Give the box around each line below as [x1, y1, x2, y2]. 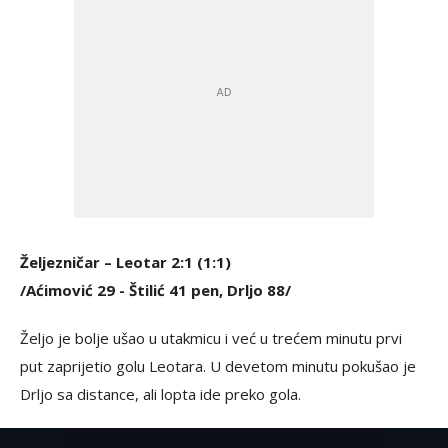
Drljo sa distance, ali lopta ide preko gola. [20, 384, 301, 404]
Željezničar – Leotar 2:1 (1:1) [20, 252, 235, 272]
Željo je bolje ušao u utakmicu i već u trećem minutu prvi [20, 328, 402, 348]
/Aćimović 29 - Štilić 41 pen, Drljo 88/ [20, 280, 291, 300]
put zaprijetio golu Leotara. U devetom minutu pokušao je [20, 356, 416, 376]
